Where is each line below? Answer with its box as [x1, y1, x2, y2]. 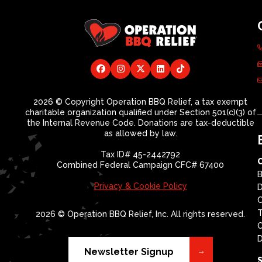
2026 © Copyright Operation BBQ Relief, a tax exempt [33, 97, 247, 106]
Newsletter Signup [84, 246, 174, 257]
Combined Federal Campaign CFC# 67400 [57, 160, 224, 170]
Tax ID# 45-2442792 [101, 150, 180, 159]
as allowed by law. [104, 129, 177, 138]
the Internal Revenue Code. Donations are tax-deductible [26, 118, 254, 127]
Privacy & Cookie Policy [94, 181, 187, 191]
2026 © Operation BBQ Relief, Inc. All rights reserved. [36, 209, 245, 219]
